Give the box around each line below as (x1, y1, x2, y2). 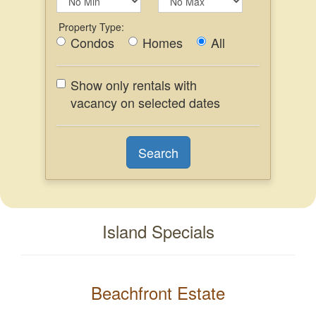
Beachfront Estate (91, 280, 225, 305)
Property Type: (59, 20, 124, 34)
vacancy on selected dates (71, 93, 220, 111)
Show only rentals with (71, 75, 197, 94)
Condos (71, 33, 114, 51)
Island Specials (102, 219, 214, 243)
